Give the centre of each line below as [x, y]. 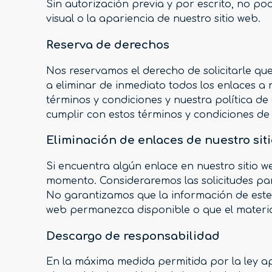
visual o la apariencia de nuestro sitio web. [153, 19]
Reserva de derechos [108, 45]
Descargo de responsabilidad [133, 236]
